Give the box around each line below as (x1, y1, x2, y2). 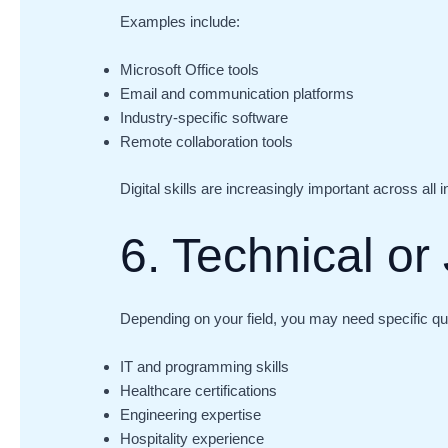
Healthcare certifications (120, 381, 278, 399)
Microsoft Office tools (120, 61, 260, 79)
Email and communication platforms (120, 85, 355, 103)
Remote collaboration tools (120, 133, 294, 151)
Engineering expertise (120, 405, 262, 423)
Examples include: (120, 13, 241, 31)
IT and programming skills (120, 357, 290, 375)
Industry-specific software (120, 109, 289, 127)
